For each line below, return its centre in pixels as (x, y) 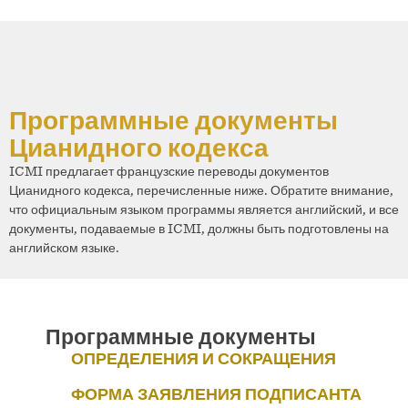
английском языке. (64, 247)
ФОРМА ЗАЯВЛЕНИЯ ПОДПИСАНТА (216, 394)
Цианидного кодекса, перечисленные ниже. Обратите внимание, (201, 189)
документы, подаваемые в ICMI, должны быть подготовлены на (199, 228)
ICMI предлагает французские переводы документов (169, 170)
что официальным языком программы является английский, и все (204, 209)
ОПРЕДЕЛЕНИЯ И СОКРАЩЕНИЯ (204, 358)
